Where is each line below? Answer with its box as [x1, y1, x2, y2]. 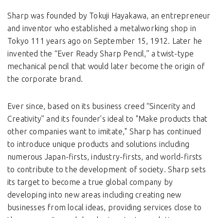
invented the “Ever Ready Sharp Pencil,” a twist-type [7, 49, 194, 58]
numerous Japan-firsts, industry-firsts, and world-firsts [7, 152, 202, 162]
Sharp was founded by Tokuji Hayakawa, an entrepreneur [7, 11, 211, 20]
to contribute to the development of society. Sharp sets [7, 165, 206, 174]
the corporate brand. [7, 74, 83, 84]
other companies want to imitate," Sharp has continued [7, 127, 201, 136]
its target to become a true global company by [7, 178, 173, 187]
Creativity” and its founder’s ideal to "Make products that [7, 114, 208, 124]
